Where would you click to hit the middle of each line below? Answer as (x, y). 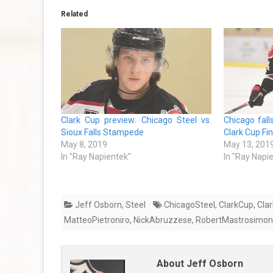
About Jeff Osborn (200, 264)
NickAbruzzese (163, 220)
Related (74, 14)
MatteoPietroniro (97, 220)
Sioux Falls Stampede (102, 133)
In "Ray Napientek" (96, 157)
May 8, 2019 (84, 145)
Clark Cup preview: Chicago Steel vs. (136, 120)
